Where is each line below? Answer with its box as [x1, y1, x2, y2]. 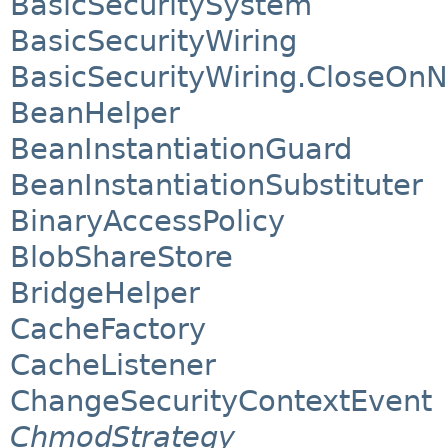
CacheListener [10, 348, 216, 383]
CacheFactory [10, 312, 206, 347]
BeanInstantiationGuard [10, 132, 352, 167]
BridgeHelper [10, 276, 200, 311]
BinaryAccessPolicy [10, 204, 285, 239]
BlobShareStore [10, 240, 233, 275]
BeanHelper [10, 96, 180, 131]
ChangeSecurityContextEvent [10, 384, 432, 419]
